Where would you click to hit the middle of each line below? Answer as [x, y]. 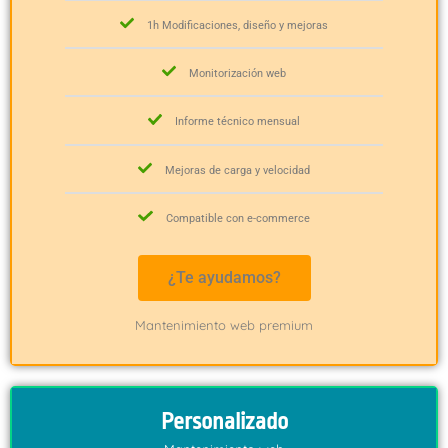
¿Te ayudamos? [224, 278]
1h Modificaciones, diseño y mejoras [238, 26]
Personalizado [224, 422]
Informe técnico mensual [238, 122]
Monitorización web [238, 74]
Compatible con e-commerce [237, 219]
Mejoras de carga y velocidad [238, 170]
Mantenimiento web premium [224, 325]
